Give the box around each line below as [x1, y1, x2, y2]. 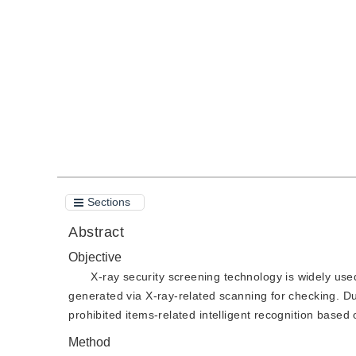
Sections [87, 195, 130, 208]
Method [68, 335, 111, 349]
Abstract [68, 224, 130, 240]
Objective [68, 250, 122, 264]
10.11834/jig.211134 [91, 2, 192, 14]
